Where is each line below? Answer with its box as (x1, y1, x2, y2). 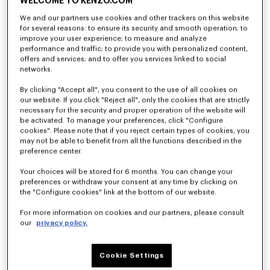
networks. (20, 66, 53, 74)
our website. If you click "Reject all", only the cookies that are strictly (20, 97, 250, 104)
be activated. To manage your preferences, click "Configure (20, 118, 224, 125)
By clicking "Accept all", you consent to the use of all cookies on (20, 87, 238, 94)
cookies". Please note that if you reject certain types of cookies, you (20, 128, 250, 135)
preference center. (20, 148, 83, 155)
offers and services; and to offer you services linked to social (20, 56, 227, 63)
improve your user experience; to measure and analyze (20, 36, 207, 43)
